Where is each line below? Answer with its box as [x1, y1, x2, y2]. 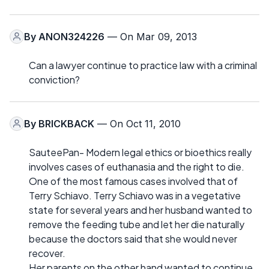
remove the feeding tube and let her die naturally [29, 217, 244, 231]
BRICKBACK [38, 117, 94, 130]
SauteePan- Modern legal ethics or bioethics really [29, 145, 252, 159]
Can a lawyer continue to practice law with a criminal [29, 58, 257, 71]
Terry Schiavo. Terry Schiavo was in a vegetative [29, 189, 241, 202]
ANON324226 [38, 30, 104, 43]
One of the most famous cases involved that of [29, 174, 238, 187]
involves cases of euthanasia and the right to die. [29, 160, 244, 173]
